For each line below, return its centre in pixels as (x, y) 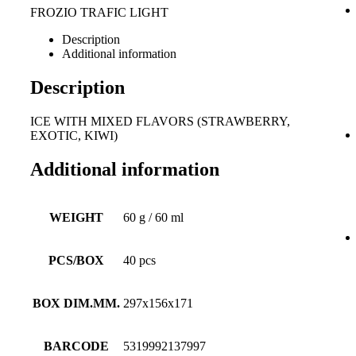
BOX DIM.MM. (76, 304)
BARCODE (76, 346)
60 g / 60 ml (153, 218)
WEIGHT (76, 218)
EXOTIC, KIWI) (74, 135)
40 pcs (139, 261)
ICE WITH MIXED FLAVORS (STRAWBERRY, (160, 121)
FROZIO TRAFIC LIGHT (99, 12)
